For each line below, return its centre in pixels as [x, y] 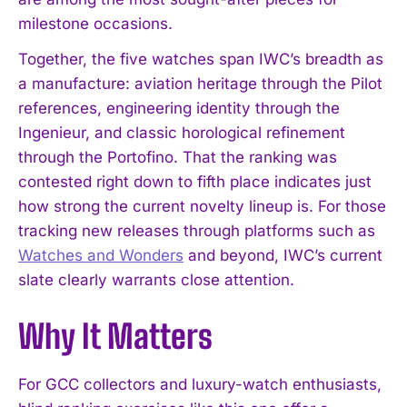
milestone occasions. [95, 23]
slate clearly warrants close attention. [156, 279]
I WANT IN [192, 313]
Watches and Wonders [101, 255]
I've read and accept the [112, 357]
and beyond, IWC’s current [283, 255]
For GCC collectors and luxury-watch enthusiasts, [200, 384]
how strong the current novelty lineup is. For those [202, 206]
